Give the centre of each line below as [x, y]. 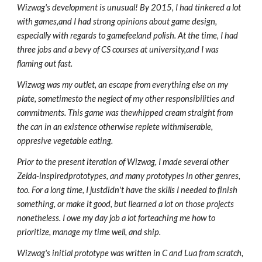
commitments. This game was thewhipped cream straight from [125, 113]
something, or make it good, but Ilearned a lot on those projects [126, 204]
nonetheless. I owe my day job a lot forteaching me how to [116, 218]
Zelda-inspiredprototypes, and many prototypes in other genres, [129, 176]
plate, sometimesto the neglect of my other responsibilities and [126, 99]
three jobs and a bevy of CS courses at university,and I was [118, 50]
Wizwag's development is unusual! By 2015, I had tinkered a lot [129, 8]
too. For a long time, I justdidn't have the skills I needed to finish [127, 190]
